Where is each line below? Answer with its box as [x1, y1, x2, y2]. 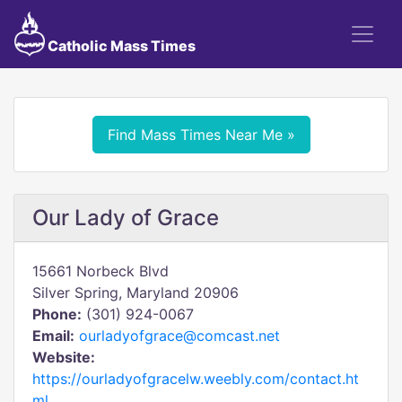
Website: [32, 348, 95, 366]
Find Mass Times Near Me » [107, 126, 295, 144]
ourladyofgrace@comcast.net [79, 327, 280, 345]
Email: [32, 327, 74, 345]
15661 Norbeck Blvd [32, 262, 169, 280]
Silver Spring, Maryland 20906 [32, 284, 239, 301]
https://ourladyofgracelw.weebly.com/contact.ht [32, 370, 359, 388]
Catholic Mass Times [44, 37, 196, 55]
